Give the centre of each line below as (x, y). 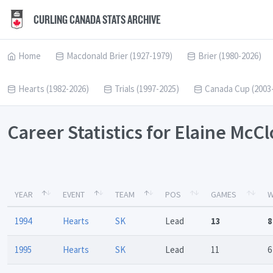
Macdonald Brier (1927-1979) (119, 56)
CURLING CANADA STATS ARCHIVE (96, 19)
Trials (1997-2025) (147, 89)
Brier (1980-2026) (230, 56)
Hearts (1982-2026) (54, 89)
